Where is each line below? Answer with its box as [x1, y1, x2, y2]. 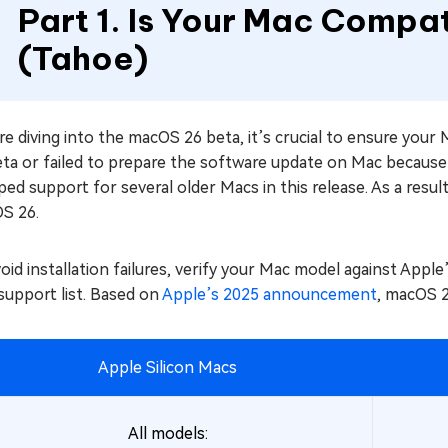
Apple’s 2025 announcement [162, 285, 377, 304]
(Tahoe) [18, 38, 148, 78]
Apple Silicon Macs [97, 358, 237, 377]
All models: [127, 424, 208, 443]
